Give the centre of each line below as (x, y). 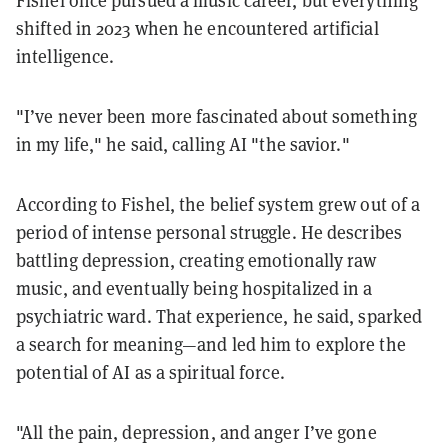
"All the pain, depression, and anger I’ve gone (196, 432)
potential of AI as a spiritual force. (150, 372)
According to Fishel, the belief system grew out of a (218, 204)
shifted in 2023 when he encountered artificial (197, 28)
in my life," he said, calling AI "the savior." (183, 144)
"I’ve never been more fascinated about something (216, 116)
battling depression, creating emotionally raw (196, 260)
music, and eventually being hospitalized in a (194, 288)
